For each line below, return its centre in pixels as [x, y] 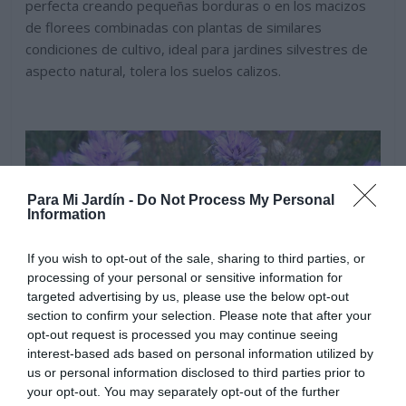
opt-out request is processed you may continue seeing [183, 334]
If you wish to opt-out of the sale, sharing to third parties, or [196, 258]
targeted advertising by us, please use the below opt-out [188, 296]
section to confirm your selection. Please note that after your [199, 315]
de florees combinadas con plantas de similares [174, 28]
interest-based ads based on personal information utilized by [200, 353]
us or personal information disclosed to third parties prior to [196, 372]
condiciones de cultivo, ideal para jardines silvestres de [197, 49]
